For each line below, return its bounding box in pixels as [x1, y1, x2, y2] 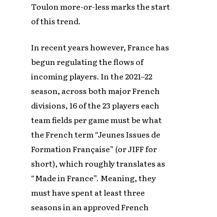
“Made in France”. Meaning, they [31, 172, 156, 184]
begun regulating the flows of [31, 56, 144, 68]
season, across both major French [31, 85, 160, 97]
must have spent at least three [31, 186, 145, 199]
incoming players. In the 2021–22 [31, 70, 153, 82]
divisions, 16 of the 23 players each [31, 99, 160, 111]
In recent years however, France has [31, 41, 170, 53]
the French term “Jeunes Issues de [31, 128, 161, 140]
